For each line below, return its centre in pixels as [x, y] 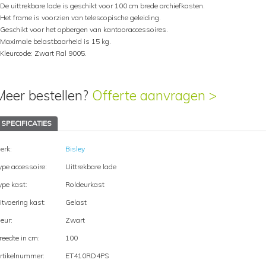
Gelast [76, 202]
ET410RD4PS [87, 256]
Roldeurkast [85, 184]
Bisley [75, 149]
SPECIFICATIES [26, 123]
